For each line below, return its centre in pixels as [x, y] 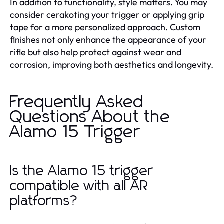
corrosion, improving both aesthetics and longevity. [112, 65]
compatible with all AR [79, 186]
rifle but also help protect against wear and [96, 52]
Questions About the [90, 117]
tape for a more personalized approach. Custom [105, 27]
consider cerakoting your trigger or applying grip [107, 15]
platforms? [44, 201]
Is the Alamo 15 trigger [81, 171]
